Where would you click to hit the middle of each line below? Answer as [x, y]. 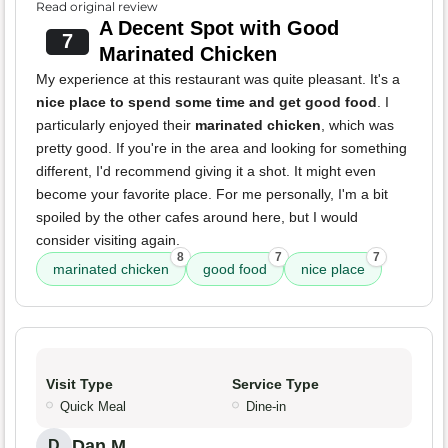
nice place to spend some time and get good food [206, 102]
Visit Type [79, 384]
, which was [357, 125]
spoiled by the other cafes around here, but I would [197, 217]
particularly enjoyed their [115, 125]
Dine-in [266, 407]
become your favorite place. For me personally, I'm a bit [212, 194]
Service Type [275, 384]
